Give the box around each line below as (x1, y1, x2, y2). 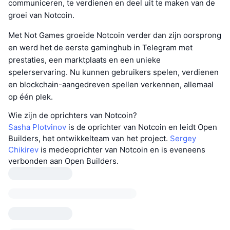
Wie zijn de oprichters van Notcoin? (8, 110, 137, 121)
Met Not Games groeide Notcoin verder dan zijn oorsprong (8, 30, 221, 41)
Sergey (170, 133, 196, 144)
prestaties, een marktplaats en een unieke (8, 55, 161, 65)
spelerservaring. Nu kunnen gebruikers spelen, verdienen (8, 67, 219, 78)
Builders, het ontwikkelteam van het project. (8, 133, 170, 144)
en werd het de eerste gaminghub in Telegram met (8, 43, 193, 53)
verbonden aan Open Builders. (8, 156, 119, 166)
